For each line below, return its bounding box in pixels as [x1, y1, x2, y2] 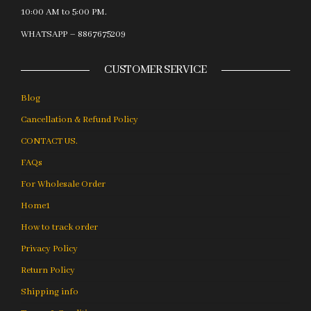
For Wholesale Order [21, 178, 106, 190]
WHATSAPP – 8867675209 [21, 28, 126, 40]
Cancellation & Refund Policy [21, 113, 138, 126]
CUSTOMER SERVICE [104, 62, 207, 77]
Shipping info [21, 285, 78, 298]
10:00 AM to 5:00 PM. [21, 6, 107, 18]
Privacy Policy [21, 242, 78, 255]
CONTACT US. [21, 135, 78, 147]
